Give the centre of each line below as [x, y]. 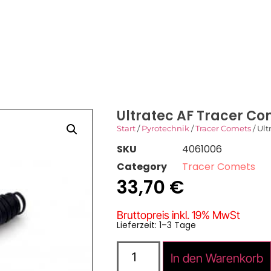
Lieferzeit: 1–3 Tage [156, 225]
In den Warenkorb [217, 259]
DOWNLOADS [93, 26]
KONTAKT [175, 26]
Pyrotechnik [165, 128]
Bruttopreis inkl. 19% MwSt [178, 215]
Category [142, 167]
